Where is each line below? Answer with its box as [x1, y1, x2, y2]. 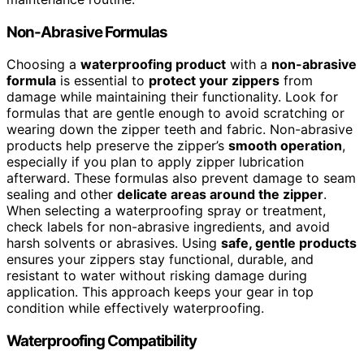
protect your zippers [149, 72, 279, 89]
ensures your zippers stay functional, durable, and [6, 251, 314, 268]
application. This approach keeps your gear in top [6, 284, 314, 301]
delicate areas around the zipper [117, 186, 323, 203]
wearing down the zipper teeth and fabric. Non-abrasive [6, 121, 353, 138]
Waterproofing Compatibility [6, 331, 197, 351]
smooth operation [228, 137, 342, 154]
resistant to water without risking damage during [6, 267, 307, 284]
